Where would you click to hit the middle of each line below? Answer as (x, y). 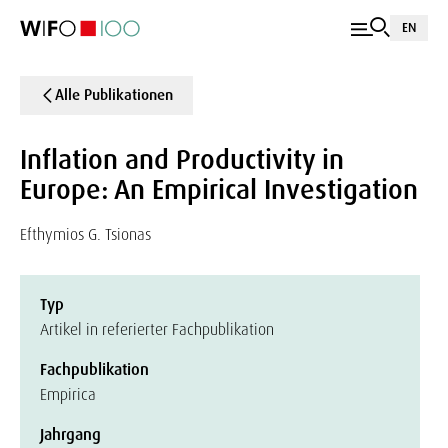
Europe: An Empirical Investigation (219, 189)
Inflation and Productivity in (182, 159)
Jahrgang (70, 434)
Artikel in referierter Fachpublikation (157, 329)
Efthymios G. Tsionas (85, 234)
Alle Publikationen (114, 95)
